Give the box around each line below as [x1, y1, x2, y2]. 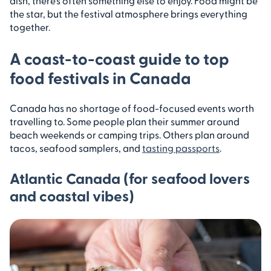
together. [10, 21, 50, 33]
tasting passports [142, 142, 220, 154]
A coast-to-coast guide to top [10, 48, 229, 68]
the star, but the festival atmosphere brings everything [10, 7, 247, 19]
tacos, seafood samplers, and [10, 142, 142, 154]
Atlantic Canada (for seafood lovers [10, 168, 250, 187]
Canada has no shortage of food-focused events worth [10, 102, 254, 114]
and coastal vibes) [10, 186, 134, 204]
